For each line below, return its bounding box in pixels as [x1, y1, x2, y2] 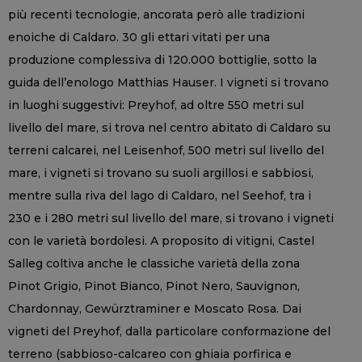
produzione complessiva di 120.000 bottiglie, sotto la [8, 52, 317, 67]
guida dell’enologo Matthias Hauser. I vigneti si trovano [8, 74, 329, 90]
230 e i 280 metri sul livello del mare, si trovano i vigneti [8, 210, 334, 225]
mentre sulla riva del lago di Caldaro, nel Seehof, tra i [8, 187, 311, 203]
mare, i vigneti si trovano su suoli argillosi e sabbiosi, [8, 165, 314, 180]
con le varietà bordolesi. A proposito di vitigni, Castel [8, 233, 314, 248]
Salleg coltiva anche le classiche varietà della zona [8, 255, 300, 271]
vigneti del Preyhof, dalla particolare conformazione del [8, 323, 330, 339]
